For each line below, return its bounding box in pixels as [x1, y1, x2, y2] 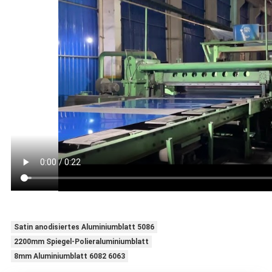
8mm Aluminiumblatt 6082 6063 [13, 252, 125, 261]
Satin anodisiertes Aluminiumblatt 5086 [13, 223, 154, 232]
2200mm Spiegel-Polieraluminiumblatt [13, 237, 149, 246]
